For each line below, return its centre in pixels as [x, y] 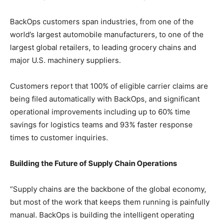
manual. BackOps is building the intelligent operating [102, 215]
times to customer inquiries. [59, 137]
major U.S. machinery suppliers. [65, 60]
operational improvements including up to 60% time [100, 111]
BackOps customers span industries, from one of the [102, 21]
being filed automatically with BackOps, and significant [105, 99]
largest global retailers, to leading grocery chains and [103, 47]
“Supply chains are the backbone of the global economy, [108, 189]
